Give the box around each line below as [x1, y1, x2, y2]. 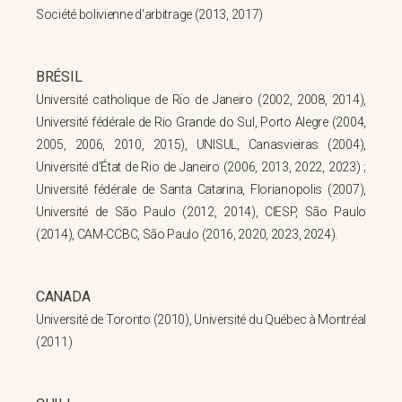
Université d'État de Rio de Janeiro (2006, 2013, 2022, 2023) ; [36, 160, 366, 174]
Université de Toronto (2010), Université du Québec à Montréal [36, 312, 366, 327]
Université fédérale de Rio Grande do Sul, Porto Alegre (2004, [36, 115, 366, 129]
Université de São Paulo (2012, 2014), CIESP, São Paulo [36, 205, 366, 219]
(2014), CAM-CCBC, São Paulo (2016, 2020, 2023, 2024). [36, 227, 338, 241]
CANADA [36, 288, 91, 305]
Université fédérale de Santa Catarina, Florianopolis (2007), [36, 182, 366, 197]
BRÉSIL [36, 68, 83, 85]
